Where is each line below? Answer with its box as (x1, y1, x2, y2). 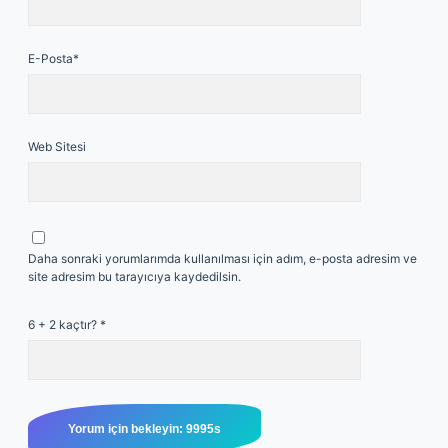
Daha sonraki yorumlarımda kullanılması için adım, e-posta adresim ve (28, 251, 417, 266)
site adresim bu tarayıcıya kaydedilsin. (28, 269, 241, 284)
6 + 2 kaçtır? (28, 317, 100, 332)
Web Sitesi (28, 139, 86, 154)
